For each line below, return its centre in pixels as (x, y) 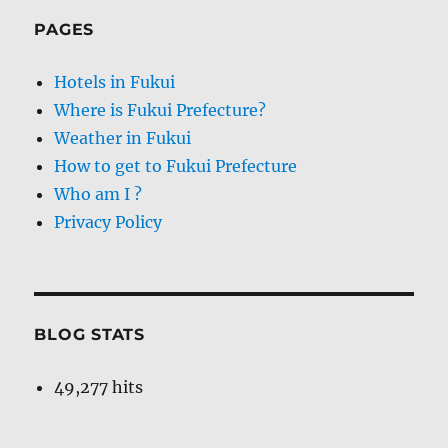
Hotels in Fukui (115, 81)
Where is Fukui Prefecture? (160, 109)
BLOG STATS (89, 334)
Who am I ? (98, 193)
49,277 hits (99, 386)
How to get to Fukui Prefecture (176, 165)
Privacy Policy (108, 221)
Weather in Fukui (123, 137)
